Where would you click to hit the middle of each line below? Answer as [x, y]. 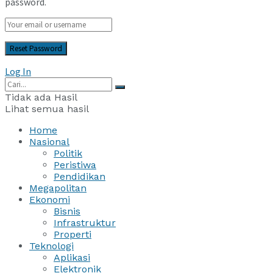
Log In [18, 71]
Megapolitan [58, 188]
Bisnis [67, 211]
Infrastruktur [85, 222]
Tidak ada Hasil [41, 97]
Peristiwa [75, 165]
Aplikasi [72, 257]
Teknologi [51, 246]
